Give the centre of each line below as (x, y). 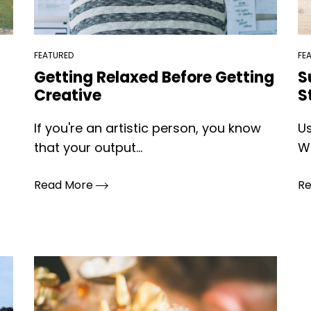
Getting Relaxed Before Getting (154, 77)
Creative (67, 95)
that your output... (88, 148)
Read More (65, 185)
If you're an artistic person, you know (147, 128)
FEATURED (53, 55)
